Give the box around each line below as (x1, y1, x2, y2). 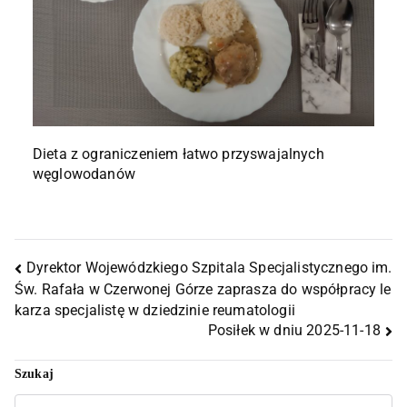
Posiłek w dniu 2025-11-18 (207, 322, 381, 340)
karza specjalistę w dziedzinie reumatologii (15, 301, 295, 319)
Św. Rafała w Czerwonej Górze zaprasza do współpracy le (15, 280, 392, 298)
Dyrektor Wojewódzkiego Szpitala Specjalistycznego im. (26, 259, 392, 277)
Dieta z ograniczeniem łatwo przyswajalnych (33, 145, 324, 163)
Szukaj (15, 366, 54, 381)
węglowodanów (33, 165, 135, 183)
